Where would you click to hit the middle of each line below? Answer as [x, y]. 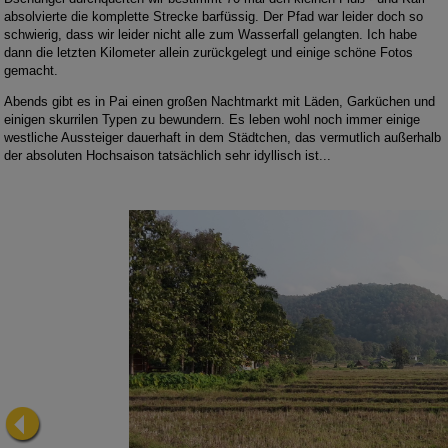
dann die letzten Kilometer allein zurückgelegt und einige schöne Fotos [209, 53]
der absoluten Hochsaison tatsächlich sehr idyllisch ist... [168, 156]
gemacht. [31, 71]
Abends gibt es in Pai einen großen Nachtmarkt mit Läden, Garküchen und [220, 102]
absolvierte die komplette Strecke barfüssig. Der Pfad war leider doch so [214, 17]
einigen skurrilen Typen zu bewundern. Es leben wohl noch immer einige [212, 120]
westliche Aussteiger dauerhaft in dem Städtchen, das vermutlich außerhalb [223, 138]
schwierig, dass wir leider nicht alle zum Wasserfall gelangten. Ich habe [211, 35]
